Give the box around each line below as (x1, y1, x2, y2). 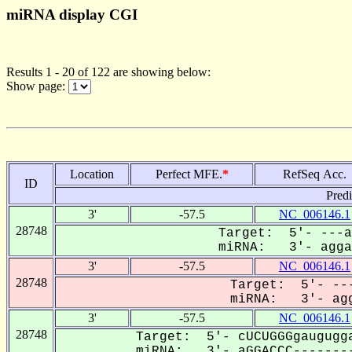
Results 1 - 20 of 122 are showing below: (6, 64, 211, 79)
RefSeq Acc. (283, 167, 346, 181)
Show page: (6, 79, 68, 93)
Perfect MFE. (155, 167, 222, 181)
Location (70, 167, 114, 181)
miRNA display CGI (6, 6, 137, 23)
